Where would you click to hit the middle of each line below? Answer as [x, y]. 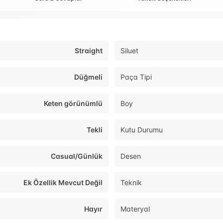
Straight [89, 51]
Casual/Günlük [77, 156]
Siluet [129, 51]
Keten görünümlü [73, 104]
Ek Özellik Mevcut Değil [63, 183]
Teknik [131, 183]
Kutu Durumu [142, 130]
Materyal [135, 209]
